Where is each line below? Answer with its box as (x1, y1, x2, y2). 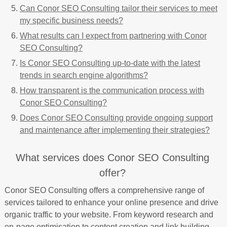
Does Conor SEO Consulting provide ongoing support (19, 113, 213, 122)
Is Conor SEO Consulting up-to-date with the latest (19, 58, 200, 67)
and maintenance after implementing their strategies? (19, 125, 210, 134)
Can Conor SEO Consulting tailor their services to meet (19, 4, 217, 13)
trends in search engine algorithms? (19, 70, 148, 80)
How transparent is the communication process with (19, 86, 204, 95)
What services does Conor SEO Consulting (15, 152, 209, 163)
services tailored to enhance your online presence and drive (4, 198, 218, 207)
